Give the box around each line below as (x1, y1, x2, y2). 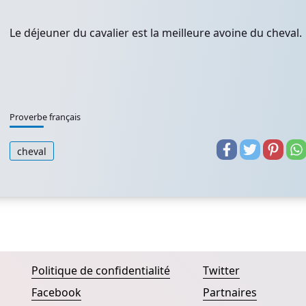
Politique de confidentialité (31, 263, 170, 278)
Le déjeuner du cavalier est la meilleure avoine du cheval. (10, 25, 302, 40)
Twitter (202, 263, 240, 278)
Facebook (31, 285, 81, 300)
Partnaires (202, 285, 257, 300)
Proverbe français (10, 111, 81, 123)
